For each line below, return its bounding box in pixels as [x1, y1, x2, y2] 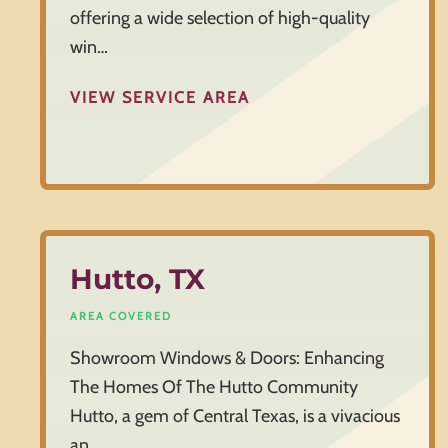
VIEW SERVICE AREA [70, 87, 250, 107]
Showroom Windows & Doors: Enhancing [70, 347, 384, 370]
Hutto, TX [70, 262, 205, 297]
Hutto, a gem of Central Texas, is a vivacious [70, 405, 400, 428]
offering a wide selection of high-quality [70, 7, 370, 30]
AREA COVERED [70, 309, 172, 324]
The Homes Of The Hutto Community [70, 376, 358, 399]
